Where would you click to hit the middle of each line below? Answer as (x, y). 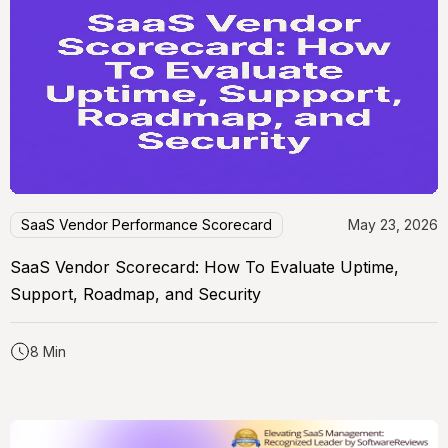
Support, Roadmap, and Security (135, 293)
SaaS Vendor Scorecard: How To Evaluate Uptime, (204, 266)
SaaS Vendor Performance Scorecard (146, 224)
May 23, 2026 (393, 224)
